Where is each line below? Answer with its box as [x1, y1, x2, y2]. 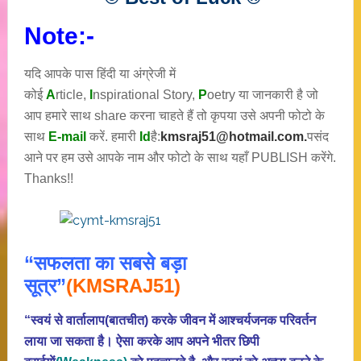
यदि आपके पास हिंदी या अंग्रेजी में [23, 67, 176, 81]
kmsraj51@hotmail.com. [160, 130, 307, 143]
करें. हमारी [85, 130, 139, 143]
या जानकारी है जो [234, 88, 318, 102]
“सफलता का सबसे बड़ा [23, 252, 186, 274]
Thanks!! [23, 172, 73, 185]
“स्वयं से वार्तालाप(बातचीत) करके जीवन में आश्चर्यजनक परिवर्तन [23, 313, 316, 327]
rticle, [55, 88, 89, 102]
